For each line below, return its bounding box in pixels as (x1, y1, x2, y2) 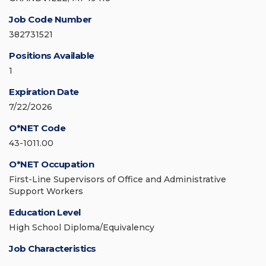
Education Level (9, 207, 81, 218)
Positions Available (9, 50, 94, 62)
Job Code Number (9, 14, 92, 26)
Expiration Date (9, 86, 79, 98)
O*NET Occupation (9, 159, 94, 170)
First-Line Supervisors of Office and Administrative (9, 174, 226, 185)
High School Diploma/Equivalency (9, 222, 154, 233)
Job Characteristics (9, 243, 96, 255)
